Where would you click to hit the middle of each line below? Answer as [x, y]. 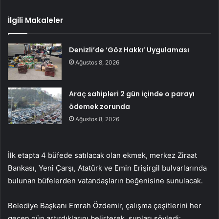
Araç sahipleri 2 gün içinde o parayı [132, 94]
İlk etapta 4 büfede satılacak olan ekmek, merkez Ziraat [102, 155]
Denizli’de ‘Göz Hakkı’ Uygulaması [129, 50]
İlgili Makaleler [35, 20]
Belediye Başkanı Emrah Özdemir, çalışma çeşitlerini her [105, 205]
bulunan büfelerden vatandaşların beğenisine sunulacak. [105, 180]
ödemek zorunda [100, 106]
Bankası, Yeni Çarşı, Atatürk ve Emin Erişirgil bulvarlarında [107, 168]
